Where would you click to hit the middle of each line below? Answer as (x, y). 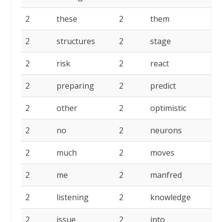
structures (76, 41)
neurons (166, 131)
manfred (166, 175)
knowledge (170, 197)
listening (72, 197)
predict (163, 86)
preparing (75, 86)
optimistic (168, 108)
